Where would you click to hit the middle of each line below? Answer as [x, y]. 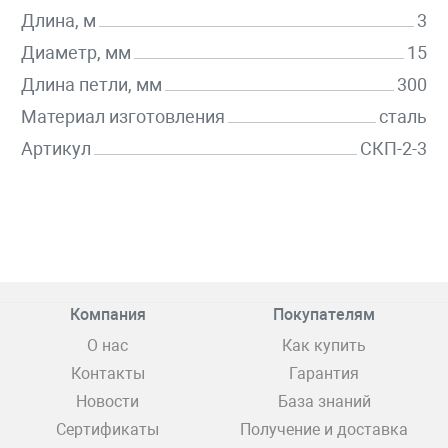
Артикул [56, 149]
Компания [107, 315]
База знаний [324, 402]
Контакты [107, 374]
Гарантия [324, 374]
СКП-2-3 [393, 149]
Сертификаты [107, 430]
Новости [107, 402]
